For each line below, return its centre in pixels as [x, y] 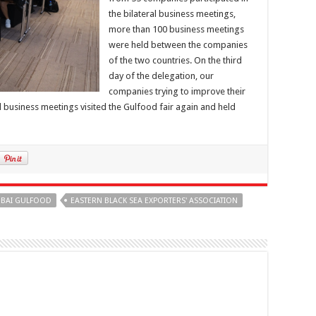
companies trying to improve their [177, 92]
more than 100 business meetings [176, 30]
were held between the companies [178, 45]
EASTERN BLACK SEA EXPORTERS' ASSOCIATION [154, 201]
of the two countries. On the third [175, 61]
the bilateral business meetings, [172, 14]
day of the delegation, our [161, 76]
